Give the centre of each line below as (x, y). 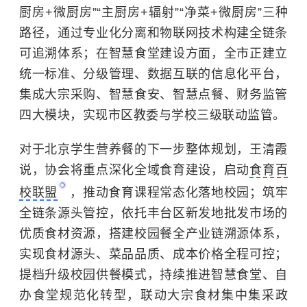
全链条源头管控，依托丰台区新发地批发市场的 (153, 213)
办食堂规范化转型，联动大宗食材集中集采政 (153, 296)
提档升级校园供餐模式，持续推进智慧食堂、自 (153, 275)
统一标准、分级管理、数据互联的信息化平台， (153, 74)
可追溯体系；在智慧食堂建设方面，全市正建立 (153, 54)
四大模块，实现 (64, 115)
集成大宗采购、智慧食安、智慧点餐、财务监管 (153, 95)
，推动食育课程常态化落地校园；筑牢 (179, 193)
